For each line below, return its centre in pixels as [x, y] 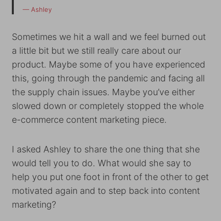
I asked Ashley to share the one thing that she [106, 149]
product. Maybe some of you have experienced [109, 65]
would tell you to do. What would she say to [102, 163]
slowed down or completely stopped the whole [108, 106]
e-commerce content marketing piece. [91, 120]
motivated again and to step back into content [106, 191]
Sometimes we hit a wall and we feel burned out [109, 37]
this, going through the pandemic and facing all [108, 78]
